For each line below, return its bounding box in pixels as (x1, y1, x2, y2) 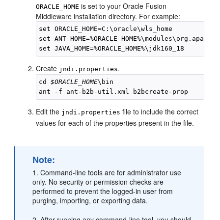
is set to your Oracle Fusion (79, 1, 167, 11)
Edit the (36, 107, 62, 116)
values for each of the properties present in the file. (36, 118, 194, 128)
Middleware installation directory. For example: (36, 11, 181, 21)
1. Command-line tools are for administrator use (32, 167, 182, 177)
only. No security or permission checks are (32, 177, 164, 187)
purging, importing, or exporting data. (32, 195, 148, 205)
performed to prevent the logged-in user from (32, 186, 173, 196)
